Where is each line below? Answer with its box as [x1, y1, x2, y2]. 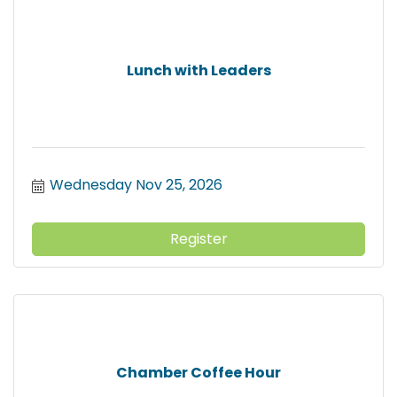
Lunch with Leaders [126, 59, 271, 81]
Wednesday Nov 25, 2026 [50, 175, 222, 196]
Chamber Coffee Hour [116, 362, 281, 383]
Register [169, 229, 228, 250]
